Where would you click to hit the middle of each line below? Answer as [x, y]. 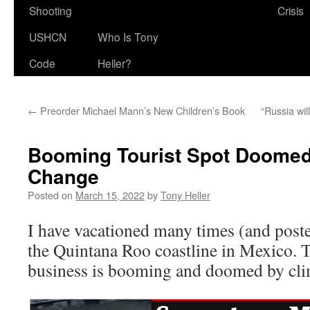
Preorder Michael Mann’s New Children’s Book [141, 110]
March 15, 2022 [110, 195]
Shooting [51, 10]
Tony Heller [185, 195]
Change [63, 176]
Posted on [50, 195]
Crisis [291, 10]
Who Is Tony [128, 37]
